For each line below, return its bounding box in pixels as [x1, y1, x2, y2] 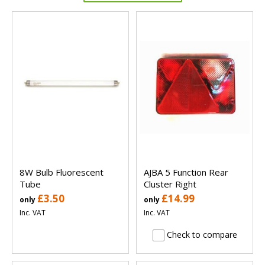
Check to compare [164, 228, 237, 240]
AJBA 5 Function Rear [144, 166, 228, 178]
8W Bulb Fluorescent [20, 166, 104, 178]
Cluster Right [144, 177, 196, 190]
